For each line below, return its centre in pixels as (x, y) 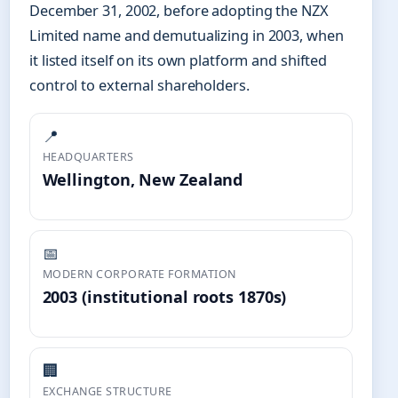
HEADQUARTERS (88, 156)
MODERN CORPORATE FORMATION (139, 275)
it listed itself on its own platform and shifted (179, 60)
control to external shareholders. (139, 85)
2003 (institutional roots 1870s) (164, 297)
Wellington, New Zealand (143, 179)
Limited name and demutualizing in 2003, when (187, 35)
